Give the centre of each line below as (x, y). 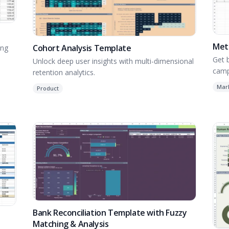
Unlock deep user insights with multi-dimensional (113, 61)
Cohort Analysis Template (82, 48)
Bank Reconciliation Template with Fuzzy (110, 212)
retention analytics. (64, 72)
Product (48, 88)
